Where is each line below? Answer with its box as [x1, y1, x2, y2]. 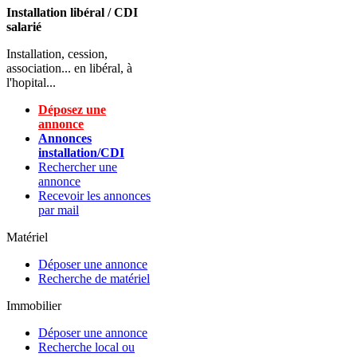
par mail [38, 203, 79, 217]
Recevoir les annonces [38, 189, 151, 202]
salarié [6, 20, 41, 33]
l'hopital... [6, 76, 56, 89]
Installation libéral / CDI [6, 6, 138, 19]
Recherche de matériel [38, 272, 150, 285]
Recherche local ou [38, 340, 135, 354]
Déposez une [38, 103, 106, 116]
